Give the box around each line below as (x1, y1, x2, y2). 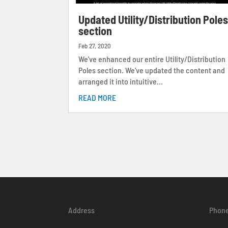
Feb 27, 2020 (78, 42, 111, 50)
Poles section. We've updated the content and (78, 65, 225, 75)
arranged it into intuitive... (78, 76, 163, 87)
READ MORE (78, 93, 117, 103)
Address (68, 205, 95, 215)
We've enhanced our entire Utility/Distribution (78, 54, 226, 64)
